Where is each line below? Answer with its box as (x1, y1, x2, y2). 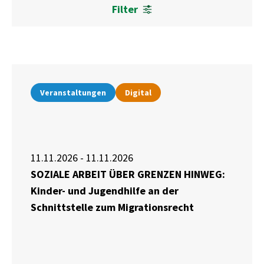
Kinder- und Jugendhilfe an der (31, 184, 179, 198)
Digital (125, 87, 151, 98)
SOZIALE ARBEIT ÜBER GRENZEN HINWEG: (31, 167, 225, 181)
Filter (112, 2, 138, 16)
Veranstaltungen (40, 87, 106, 98)
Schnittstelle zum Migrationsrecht (31, 200, 194, 214)
